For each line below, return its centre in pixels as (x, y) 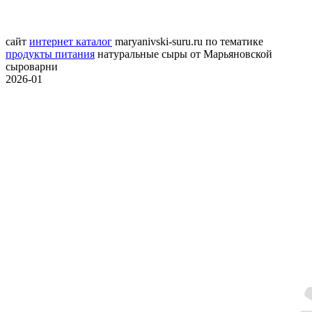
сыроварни (32, 67)
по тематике (233, 42)
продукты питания (50, 54)
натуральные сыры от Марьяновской (184, 54)
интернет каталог (71, 42)
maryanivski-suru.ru (159, 42)
